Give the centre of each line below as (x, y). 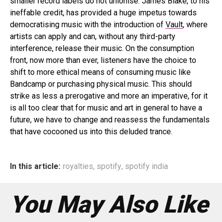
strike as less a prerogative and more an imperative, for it (109, 96)
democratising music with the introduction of (88, 24)
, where (195, 24)
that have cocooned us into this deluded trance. (91, 131)
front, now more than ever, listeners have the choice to (103, 60)
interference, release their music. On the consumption (102, 48)
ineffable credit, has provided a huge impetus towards (103, 12)
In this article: (35, 166)
